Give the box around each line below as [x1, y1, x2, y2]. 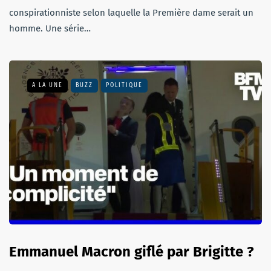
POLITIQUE [106, 81, 143, 89]
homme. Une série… [9, 22, 91, 34]
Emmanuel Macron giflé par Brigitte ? [9, 243, 254, 261]
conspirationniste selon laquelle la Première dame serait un [9, 7, 253, 18]
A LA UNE [32, 81, 63, 89]
